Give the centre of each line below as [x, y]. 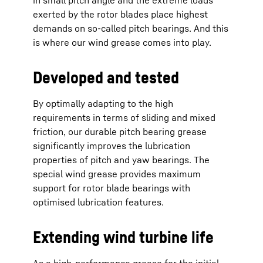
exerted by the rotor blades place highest [120, 14]
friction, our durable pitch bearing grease [120, 131]
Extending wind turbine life [123, 237]
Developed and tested [106, 77]
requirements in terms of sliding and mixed [124, 117]
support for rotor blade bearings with [112, 188]
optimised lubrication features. [98, 202]
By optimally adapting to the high [103, 103]
